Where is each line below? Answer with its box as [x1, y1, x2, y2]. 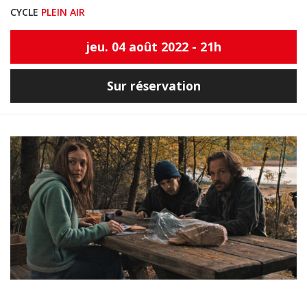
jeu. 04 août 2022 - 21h [86, 38, 221, 55]
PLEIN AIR [41, 5, 85, 19]
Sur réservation [106, 77, 201, 94]
